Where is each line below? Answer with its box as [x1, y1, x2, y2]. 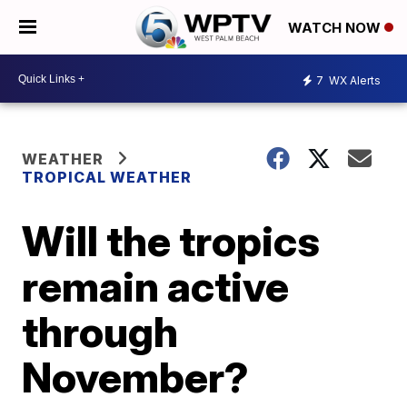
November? [22, 352, 250, 402]
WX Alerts [326, 73, 381, 87]
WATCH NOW [288, 19, 384, 37]
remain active [22, 261, 290, 312]
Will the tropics [22, 215, 321, 266]
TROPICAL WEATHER [22, 168, 193, 186]
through [22, 306, 179, 357]
